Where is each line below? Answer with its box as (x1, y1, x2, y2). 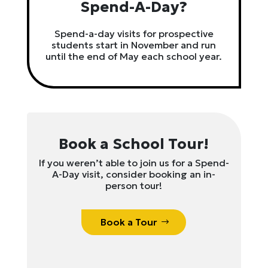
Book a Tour (100, 216, 158, 228)
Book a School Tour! (59, 135, 209, 153)
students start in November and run (51, 39, 217, 51)
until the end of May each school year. (45, 50, 223, 62)
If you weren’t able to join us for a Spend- (38, 157, 229, 169)
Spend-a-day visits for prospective (54, 28, 214, 39)
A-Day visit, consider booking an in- (52, 168, 216, 180)
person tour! (105, 179, 163, 191)
